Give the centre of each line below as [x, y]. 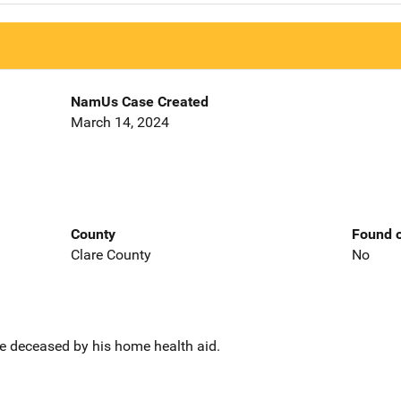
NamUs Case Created [139, 102]
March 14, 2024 [119, 123]
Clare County [111, 254]
